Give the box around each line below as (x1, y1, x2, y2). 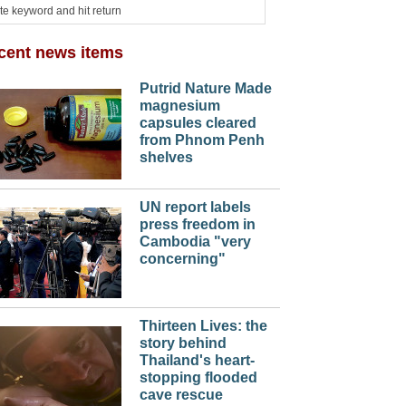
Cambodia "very (139, 234, 251, 250)
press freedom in (139, 217, 256, 233)
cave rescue (139, 387, 223, 403)
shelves (139, 150, 193, 166)
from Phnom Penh (139, 132, 265, 149)
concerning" (139, 251, 226, 267)
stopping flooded (139, 370, 257, 386)
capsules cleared (139, 115, 256, 131)
